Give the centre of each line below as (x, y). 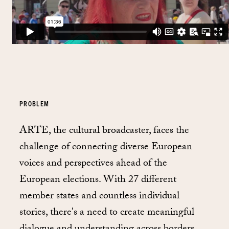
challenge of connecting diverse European (106, 147)
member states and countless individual (99, 197)
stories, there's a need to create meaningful (107, 213)
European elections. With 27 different (98, 180)
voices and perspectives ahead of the (93, 164)
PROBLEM (35, 104)
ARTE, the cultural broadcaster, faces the (104, 131)
